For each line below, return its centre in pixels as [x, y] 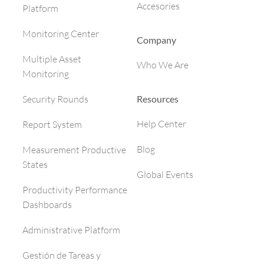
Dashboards [47, 205]
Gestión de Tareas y [62, 255]
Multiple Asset [52, 59]
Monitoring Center [61, 34]
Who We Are [163, 65]
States [35, 165]
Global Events [165, 174]
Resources [158, 99]
